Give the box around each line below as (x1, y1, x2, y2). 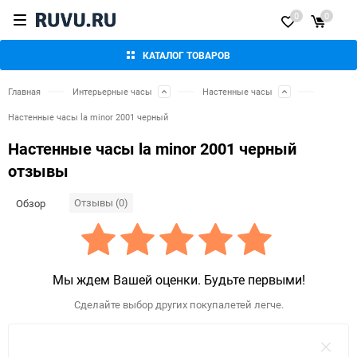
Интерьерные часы (73, 85, 152, 97)
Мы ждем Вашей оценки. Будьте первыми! (52, 271, 305, 289)
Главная (8, 85, 41, 97)
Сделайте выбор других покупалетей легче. (73, 297, 284, 312)
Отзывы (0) (74, 195, 128, 210)
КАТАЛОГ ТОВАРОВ (143, 49, 230, 61)
